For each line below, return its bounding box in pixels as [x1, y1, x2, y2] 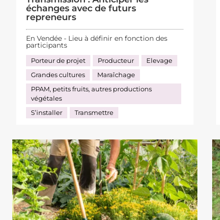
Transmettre [75, 108, 114, 116]
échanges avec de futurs [26, 3, 137, 14]
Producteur [98, 56, 135, 64]
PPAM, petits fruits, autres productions [31, 84, 152, 93]
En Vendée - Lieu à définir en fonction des [26, 33, 168, 43]
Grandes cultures [31, 70, 85, 79]
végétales [31, 94, 62, 102]
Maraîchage [97, 70, 136, 79]
